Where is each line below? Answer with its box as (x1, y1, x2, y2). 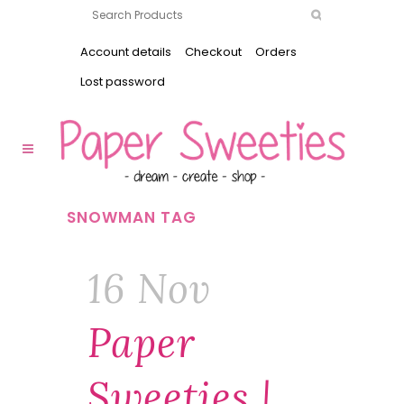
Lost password (80, 73, 165, 90)
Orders (255, 43, 297, 60)
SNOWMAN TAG (67, 207, 197, 228)
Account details (80, 43, 171, 60)
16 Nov (87, 263, 211, 314)
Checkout (185, 43, 242, 60)
